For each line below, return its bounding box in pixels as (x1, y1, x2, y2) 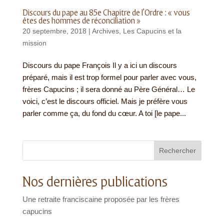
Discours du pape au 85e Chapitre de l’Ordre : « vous (22, 7, 190, 18)
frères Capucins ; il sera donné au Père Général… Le (22, 84, 195, 93)
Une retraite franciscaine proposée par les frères (22, 194, 179, 203)
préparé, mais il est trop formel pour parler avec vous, (22, 72, 196, 81)
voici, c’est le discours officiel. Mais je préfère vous (22, 96, 187, 105)
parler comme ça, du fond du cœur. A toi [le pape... (22, 108, 186, 117)
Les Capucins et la (122, 26, 181, 35)
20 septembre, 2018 (22, 26, 86, 35)
